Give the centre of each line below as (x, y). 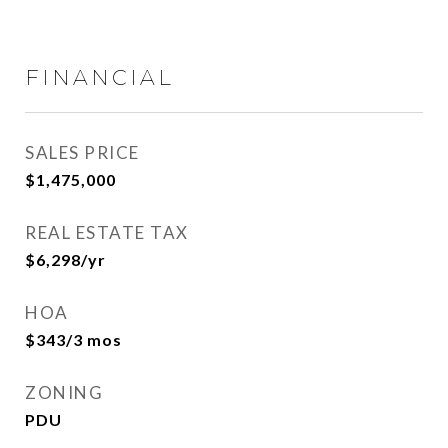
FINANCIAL (99, 77)
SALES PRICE (82, 152)
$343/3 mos (73, 339)
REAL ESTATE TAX (107, 232)
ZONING (64, 392)
